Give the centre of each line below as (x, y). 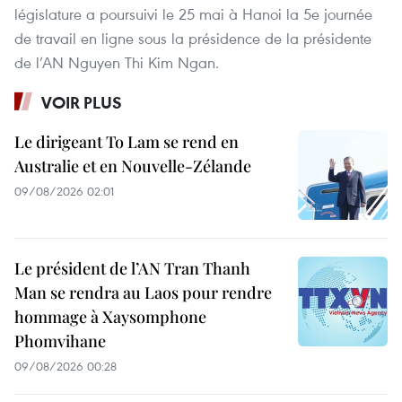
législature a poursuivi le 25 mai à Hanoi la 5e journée (193, 13)
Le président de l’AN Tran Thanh (132, 268)
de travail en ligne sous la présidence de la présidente (193, 38)
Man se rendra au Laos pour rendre (143, 292)
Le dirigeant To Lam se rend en (127, 141)
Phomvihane (60, 341)
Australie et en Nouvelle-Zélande (133, 166)
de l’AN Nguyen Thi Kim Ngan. (117, 62)
